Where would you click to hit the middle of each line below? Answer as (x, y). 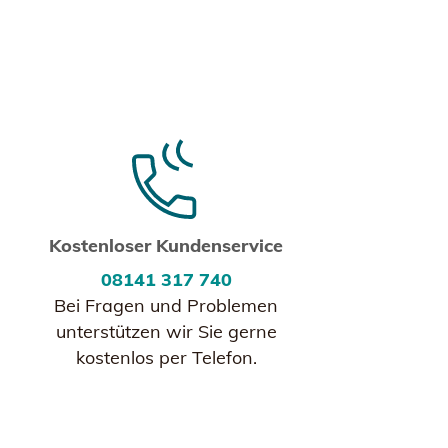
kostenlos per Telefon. (166, 357)
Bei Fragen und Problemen (166, 305)
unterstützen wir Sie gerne (166, 331)
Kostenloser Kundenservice (166, 245)
